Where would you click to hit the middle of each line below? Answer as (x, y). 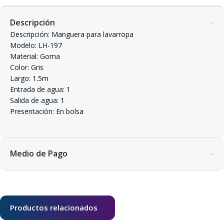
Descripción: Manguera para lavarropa (72, 34)
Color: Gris (27, 67)
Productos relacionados (54, 207)
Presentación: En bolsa (47, 111)
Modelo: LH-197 (36, 45)
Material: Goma (35, 56)
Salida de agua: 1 (37, 100)
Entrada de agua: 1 (40, 89)
